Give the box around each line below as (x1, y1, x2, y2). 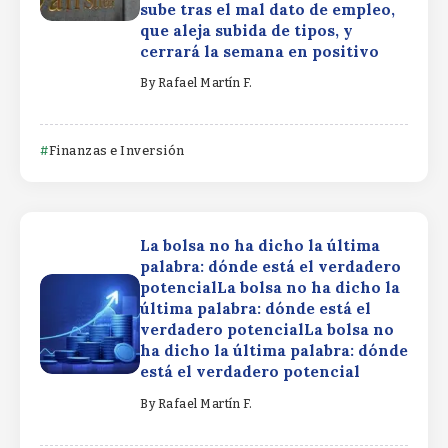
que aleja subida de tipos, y (140, 20, 353, 40)
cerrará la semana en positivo (140, 41, 383, 61)
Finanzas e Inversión (48, 143, 185, 159)
